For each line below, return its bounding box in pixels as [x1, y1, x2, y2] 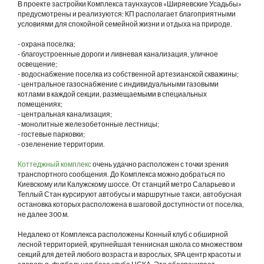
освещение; [18, 60, 57, 68]
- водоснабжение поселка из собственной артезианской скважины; [18, 70, 239, 78]
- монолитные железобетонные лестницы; [18, 120, 159, 128]
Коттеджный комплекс [18, 160, 91, 169]
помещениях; [18, 100, 62, 108]
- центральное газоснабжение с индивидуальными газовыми [18, 80, 219, 88]
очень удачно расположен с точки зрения [91, 160, 229, 169]
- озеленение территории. [18, 140, 105, 148]
